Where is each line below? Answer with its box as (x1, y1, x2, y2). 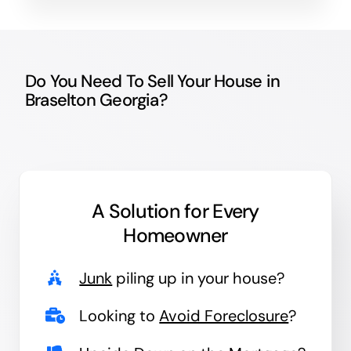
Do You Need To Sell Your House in (24, 69, 280, 92)
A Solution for (92, 197, 209, 224)
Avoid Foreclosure (159, 305, 289, 326)
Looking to (79, 305, 160, 326)
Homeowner (123, 222, 228, 248)
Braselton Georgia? (24, 88, 168, 111)
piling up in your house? (112, 267, 285, 288)
